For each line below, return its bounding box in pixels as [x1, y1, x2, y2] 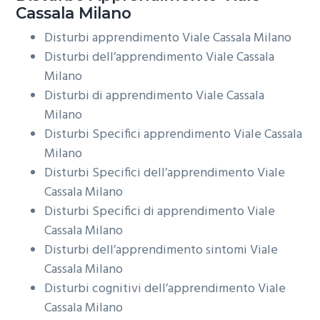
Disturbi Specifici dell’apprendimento [44, 162, 258, 184]
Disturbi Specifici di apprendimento [44, 201, 248, 222]
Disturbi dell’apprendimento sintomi [44, 239, 251, 261]
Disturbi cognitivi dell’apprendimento [44, 278, 259, 299]
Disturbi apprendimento [44, 27, 183, 49]
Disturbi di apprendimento [44, 85, 196, 106]
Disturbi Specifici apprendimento [44, 124, 234, 145]
